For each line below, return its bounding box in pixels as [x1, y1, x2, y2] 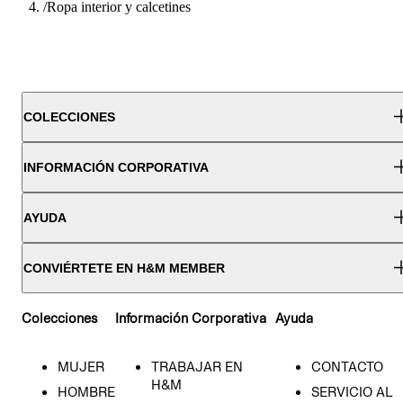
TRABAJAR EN [151, 359, 243, 375]
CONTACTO [311, 359, 383, 375]
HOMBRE [58, 384, 115, 400]
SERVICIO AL [311, 384, 393, 400]
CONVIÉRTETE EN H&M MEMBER [23, 261, 225, 275]
